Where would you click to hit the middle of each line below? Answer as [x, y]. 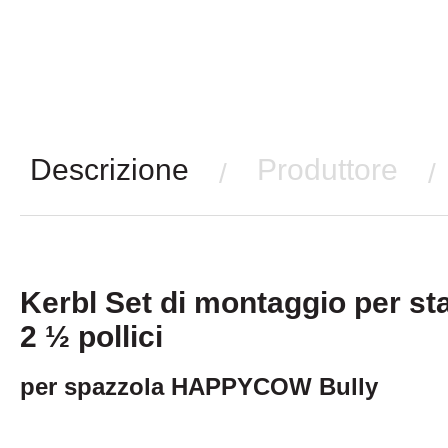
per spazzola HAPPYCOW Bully [199, 387]
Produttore [327, 170]
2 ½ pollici [91, 337]
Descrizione [109, 170]
